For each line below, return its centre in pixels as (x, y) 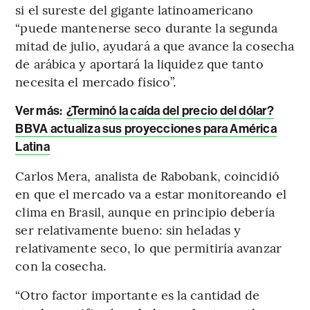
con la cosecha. (61, 266)
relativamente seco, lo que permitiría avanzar (148, 248)
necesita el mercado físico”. (96, 82)
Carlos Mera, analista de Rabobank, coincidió (147, 176)
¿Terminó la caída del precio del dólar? (170, 111)
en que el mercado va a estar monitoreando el (151, 194)
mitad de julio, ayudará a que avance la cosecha (155, 46)
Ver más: (40, 111)
